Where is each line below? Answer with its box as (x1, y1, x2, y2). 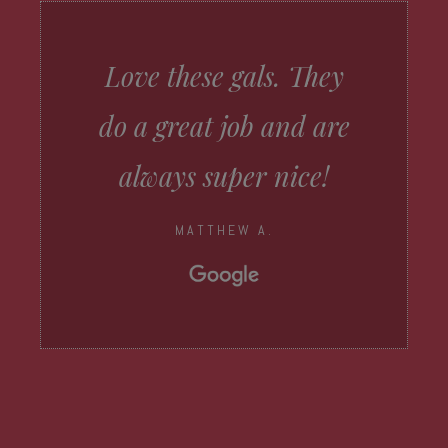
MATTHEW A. (174, 221, 274, 239)
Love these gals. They (104, 58, 344, 94)
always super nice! (119, 158, 329, 194)
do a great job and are (98, 108, 350, 144)
